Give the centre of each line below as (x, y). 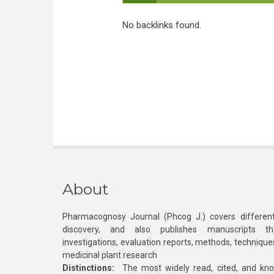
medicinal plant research (110, 255)
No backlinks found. (161, 25)
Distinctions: (88, 268)
